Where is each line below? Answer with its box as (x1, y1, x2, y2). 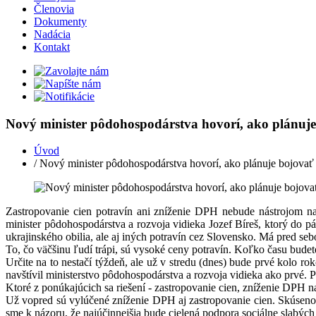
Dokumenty (34, 16, 87, 28)
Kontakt (34, 41, 70, 53)
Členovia (34, 3, 74, 15)
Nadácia (34, 28, 71, 40)
